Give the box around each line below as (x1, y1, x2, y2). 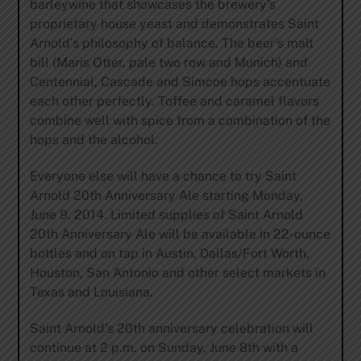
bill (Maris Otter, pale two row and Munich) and (29, 55, 308, 71)
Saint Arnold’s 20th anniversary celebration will (29, 320, 313, 336)
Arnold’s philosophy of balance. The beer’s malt (29, 35, 313, 52)
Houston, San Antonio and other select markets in (29, 264, 326, 280)
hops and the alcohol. (29, 132, 158, 148)
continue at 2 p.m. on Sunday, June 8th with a (29, 339, 298, 355)
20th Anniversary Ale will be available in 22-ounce (29, 226, 330, 242)
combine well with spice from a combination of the (29, 113, 330, 129)
